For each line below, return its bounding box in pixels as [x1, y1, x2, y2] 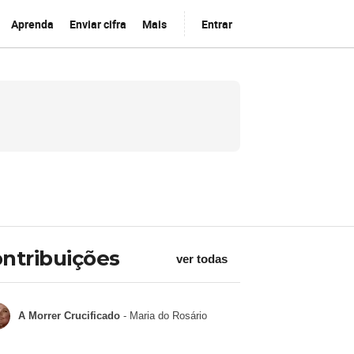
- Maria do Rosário [119, 310, 207, 322]
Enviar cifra [69, 16, 126, 32]
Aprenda [10, 16, 54, 32]
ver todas [175, 252, 228, 265]
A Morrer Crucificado [17, 310, 120, 322]
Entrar [201, 16, 232, 32]
